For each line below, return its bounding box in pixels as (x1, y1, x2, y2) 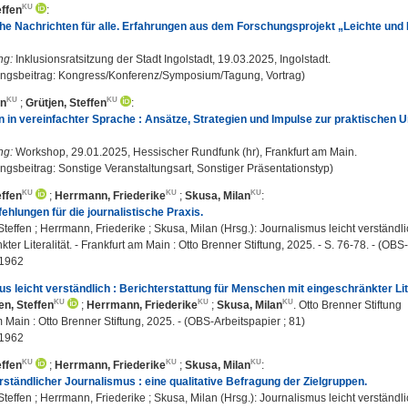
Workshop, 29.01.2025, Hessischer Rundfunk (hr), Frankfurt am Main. (13, 145, 357, 158)
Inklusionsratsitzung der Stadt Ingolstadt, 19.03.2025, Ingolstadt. (13, 52, 331, 66)
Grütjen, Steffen (25, 96, 107, 109)
